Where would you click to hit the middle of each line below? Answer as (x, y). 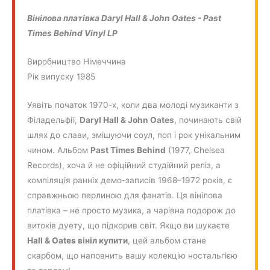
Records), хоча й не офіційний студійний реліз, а (124, 165)
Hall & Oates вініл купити (78, 240)
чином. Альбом (59, 150)
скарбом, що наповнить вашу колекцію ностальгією (133, 255)
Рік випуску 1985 (61, 76)
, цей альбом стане (167, 240)
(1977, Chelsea (196, 150)
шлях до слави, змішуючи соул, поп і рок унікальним (134, 135)
